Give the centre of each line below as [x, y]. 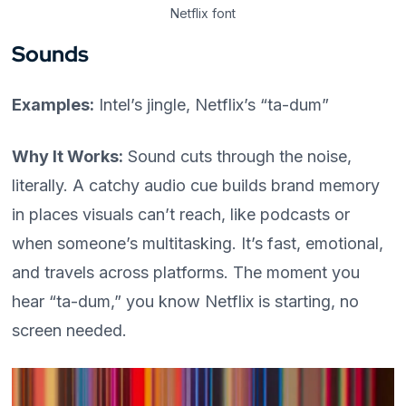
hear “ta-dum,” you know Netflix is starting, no [186, 301]
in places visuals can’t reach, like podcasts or [181, 214]
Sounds [51, 53]
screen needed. [70, 330]
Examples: [53, 104]
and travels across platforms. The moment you [186, 272]
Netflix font [203, 13]
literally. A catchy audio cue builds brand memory [196, 185]
